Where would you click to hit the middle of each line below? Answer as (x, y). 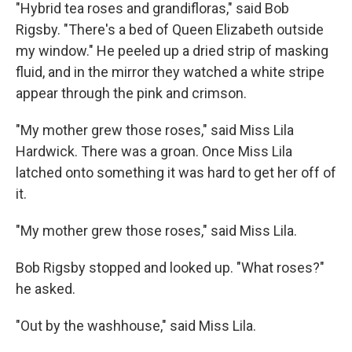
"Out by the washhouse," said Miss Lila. (136, 326)
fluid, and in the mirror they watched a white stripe (170, 72)
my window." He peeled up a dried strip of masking (172, 51)
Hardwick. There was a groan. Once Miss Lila (154, 152)
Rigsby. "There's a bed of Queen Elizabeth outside (170, 30)
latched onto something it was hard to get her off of (176, 173)
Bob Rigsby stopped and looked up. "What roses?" (170, 268)
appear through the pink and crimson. (131, 93)
